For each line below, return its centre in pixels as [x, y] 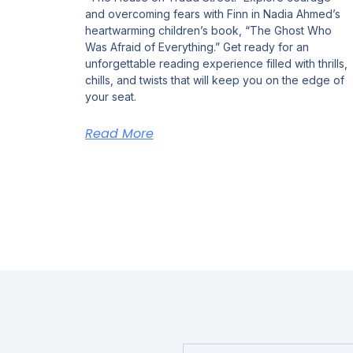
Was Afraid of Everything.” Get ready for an [197, 46]
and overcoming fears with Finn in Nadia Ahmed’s [212, 13]
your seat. [110, 96]
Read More [119, 133]
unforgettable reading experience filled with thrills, [216, 63]
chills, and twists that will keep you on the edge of [214, 80]
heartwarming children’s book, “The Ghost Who [208, 30]
